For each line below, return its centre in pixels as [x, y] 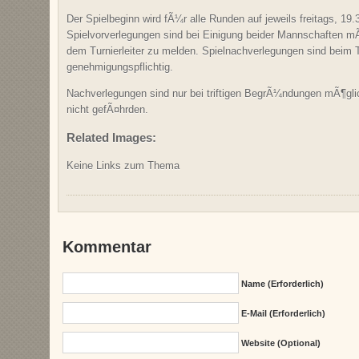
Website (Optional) [280, 343]
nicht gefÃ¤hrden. [107, 109]
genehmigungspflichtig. [120, 67]
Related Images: [111, 138]
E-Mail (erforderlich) [283, 314]
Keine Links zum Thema [123, 166]
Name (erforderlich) [282, 284]
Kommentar [107, 247]
